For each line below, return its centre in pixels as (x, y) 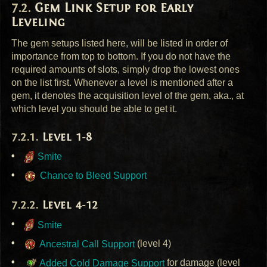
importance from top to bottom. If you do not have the (121, 56)
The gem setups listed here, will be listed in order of (120, 43)
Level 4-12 (70, 205)
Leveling (38, 22)
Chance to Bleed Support (92, 176)
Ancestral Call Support (86, 244)
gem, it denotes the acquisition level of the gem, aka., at (128, 95)
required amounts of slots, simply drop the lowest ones (126, 69)
